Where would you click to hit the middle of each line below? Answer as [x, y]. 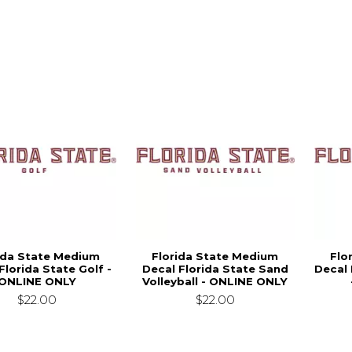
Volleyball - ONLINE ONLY [215, 281]
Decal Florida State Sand [215, 268]
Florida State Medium [215, 256]
